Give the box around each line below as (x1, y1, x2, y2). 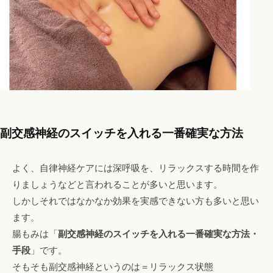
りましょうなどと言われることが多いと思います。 (12, 179, 222, 190)
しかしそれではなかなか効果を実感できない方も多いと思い (12, 195, 259, 206)
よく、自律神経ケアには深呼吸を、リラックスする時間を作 (12, 162, 259, 173)
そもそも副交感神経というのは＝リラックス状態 (12, 261, 213, 272)
